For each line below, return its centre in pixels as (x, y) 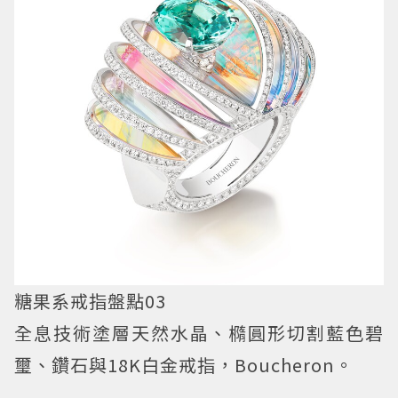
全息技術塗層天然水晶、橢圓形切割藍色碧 (199, 333)
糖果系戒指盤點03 (90, 301)
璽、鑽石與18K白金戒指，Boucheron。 (184, 365)
